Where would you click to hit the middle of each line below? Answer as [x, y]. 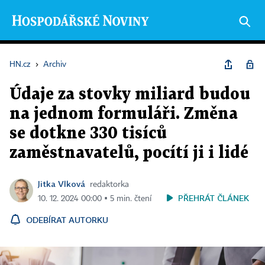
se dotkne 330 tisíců [88, 134]
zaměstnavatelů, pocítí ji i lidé [129, 153]
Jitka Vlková [62, 184]
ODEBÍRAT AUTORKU [67, 220]
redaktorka [109, 185]
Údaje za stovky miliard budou [130, 95]
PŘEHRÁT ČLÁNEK [214, 198]
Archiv [55, 64]
